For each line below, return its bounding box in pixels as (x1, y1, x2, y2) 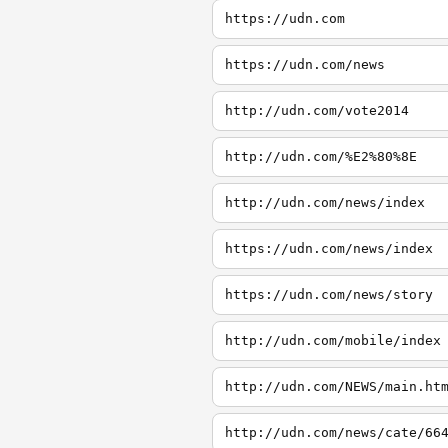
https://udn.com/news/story (225, 287, 433, 302)
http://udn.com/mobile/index (225, 333, 441, 348)
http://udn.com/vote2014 (225, 103, 409, 118)
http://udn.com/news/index (225, 195, 425, 210)
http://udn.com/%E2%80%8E (225, 149, 417, 164)
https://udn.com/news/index (225, 241, 433, 256)
